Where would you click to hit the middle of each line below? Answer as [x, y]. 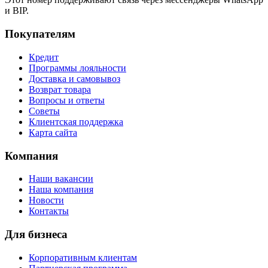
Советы [44, 111]
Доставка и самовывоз [74, 78]
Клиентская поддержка [76, 121]
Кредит [44, 57]
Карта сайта [53, 132]
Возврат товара [60, 89]
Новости [46, 200]
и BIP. [17, 11]
